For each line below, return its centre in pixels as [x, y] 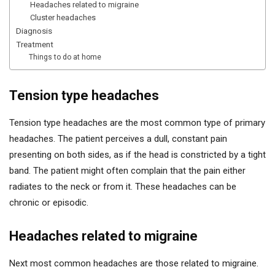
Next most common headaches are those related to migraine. [134, 263]
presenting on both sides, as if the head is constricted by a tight [137, 154]
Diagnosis [34, 30]
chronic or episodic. [49, 202]
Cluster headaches [63, 17]
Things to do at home [65, 57]
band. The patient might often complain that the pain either [127, 170]
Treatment [35, 44]
